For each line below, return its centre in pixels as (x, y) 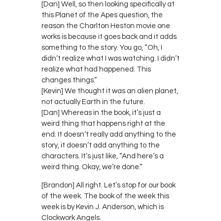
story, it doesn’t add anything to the (101, 145)
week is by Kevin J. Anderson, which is (103, 207)
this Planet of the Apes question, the (102, 15)
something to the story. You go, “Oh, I (102, 47)
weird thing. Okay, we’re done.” (92, 167)
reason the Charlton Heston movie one (106, 26)
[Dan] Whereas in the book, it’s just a (101, 112)
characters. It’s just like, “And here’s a (103, 156)
